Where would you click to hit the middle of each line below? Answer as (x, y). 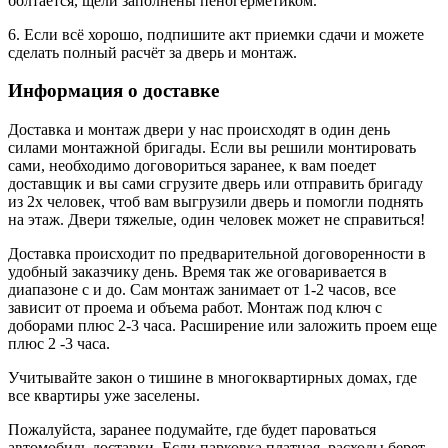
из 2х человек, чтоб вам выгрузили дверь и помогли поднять (215, 201)
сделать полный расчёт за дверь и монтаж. (152, 52)
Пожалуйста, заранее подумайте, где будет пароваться (192, 429)
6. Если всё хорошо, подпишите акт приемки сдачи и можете (216, 34)
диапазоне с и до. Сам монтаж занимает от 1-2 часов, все (202, 289)
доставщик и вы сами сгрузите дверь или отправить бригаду (215, 183)
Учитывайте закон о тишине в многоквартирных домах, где (212, 377)
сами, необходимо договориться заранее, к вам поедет (192, 165)
